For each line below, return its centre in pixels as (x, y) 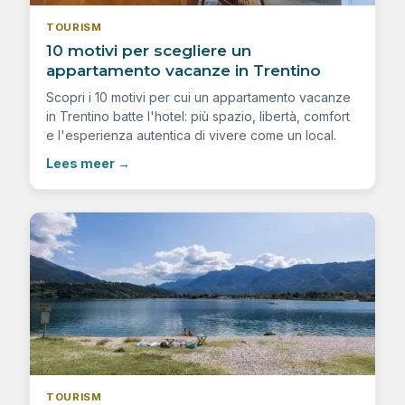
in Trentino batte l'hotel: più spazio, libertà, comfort (198, 117)
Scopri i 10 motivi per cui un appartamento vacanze (198, 98)
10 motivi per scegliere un (149, 51)
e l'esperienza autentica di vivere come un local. (191, 136)
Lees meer (80, 164)
